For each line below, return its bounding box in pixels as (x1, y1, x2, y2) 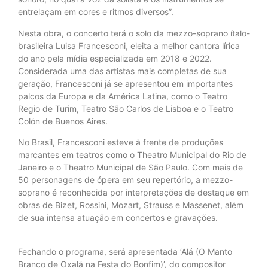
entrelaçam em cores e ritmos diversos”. (18, 7, 173, 17)
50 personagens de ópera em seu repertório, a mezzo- (18, 175, 233, 185)
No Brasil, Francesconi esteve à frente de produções (18, 137, 223, 148)
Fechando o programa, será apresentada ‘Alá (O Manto (18, 246, 232, 257)
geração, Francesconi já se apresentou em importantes (18, 78, 233, 89)
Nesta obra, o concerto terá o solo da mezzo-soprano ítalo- (18, 28, 250, 38)
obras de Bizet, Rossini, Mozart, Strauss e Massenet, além (18, 200, 243, 211)
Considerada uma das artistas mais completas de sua (18, 65, 227, 76)
